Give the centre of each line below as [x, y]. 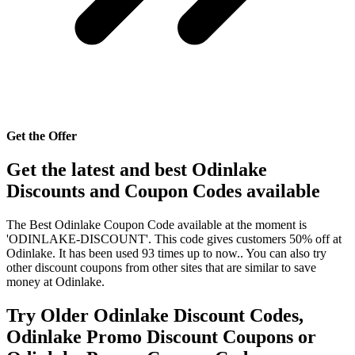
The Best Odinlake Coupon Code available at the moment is [157, 225]
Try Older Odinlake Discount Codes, [155, 316]
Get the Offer [42, 136]
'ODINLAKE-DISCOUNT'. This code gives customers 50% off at [174, 239]
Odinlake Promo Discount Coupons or [161, 337]
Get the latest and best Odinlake [137, 170]
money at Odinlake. [55, 282]
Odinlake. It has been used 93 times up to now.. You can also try [166, 254]
